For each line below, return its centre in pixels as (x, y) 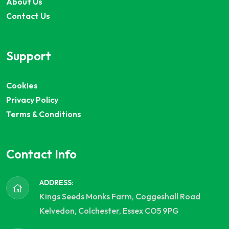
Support (29, 55)
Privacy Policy (32, 99)
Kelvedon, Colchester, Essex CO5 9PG (109, 210)
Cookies (22, 85)
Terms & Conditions (44, 114)
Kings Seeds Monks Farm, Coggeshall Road (120, 196)
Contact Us (28, 16)
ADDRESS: (56, 182)
